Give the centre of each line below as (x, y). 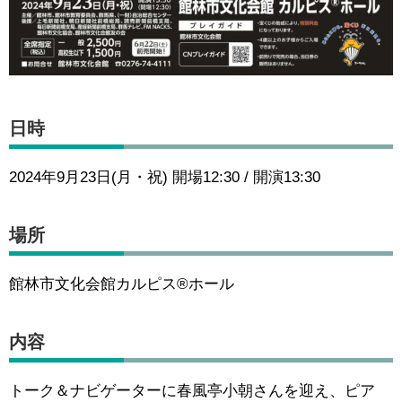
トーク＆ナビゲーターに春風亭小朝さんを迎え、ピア (192, 391)
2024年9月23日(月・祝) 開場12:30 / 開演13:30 (165, 178)
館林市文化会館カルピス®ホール (122, 284)
